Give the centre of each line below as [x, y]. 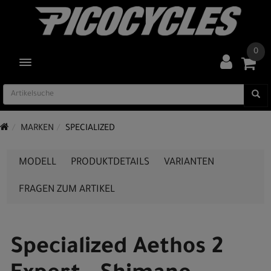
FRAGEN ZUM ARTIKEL [67, 190]
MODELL [38, 163]
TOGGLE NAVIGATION [61, 62]
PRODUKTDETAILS [110, 163]
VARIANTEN [189, 163]
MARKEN [37, 129]
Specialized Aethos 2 [117, 249]
